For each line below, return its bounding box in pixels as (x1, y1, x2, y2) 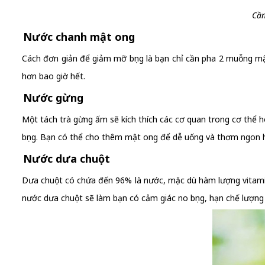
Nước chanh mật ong (23, 30, 135, 44)
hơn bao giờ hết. (22, 70, 85, 82)
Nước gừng (23, 91, 83, 105)
